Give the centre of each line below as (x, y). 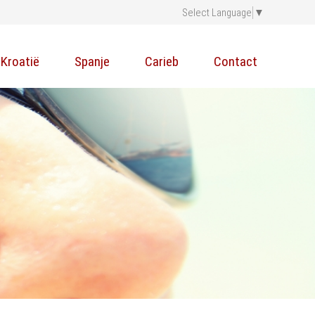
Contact (236, 62)
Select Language (217, 12)
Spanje (92, 62)
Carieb (162, 62)
